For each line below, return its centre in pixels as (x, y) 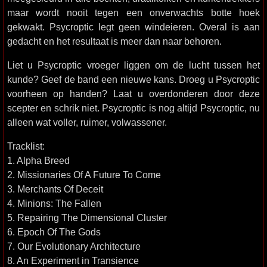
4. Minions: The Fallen (54, 203)
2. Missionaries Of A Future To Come (84, 175)
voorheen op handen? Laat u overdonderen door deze (133, 94)
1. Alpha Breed (38, 160)
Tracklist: (26, 146)
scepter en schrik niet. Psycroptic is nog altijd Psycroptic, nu (133, 108)
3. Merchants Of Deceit (55, 189)
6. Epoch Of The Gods (54, 232)
